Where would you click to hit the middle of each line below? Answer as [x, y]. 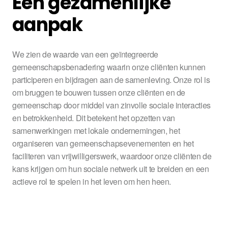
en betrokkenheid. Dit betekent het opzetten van [94, 118]
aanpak [48, 25]
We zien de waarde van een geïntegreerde [85, 54]
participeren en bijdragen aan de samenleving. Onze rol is [111, 80]
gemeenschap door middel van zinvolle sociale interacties [111, 105]
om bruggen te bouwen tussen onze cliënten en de [99, 92]
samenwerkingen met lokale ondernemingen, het [96, 131]
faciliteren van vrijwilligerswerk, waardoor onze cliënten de [112, 156]
